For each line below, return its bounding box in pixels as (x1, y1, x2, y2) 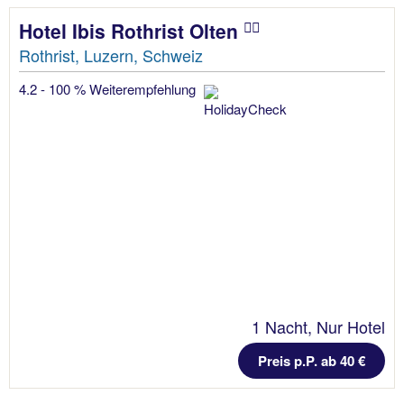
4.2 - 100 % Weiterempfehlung (19, 79, 199, 99)
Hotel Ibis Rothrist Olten (19, 17, 243, 45)
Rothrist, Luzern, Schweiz (19, 43, 203, 68)
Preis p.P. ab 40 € (258, 350, 365, 371)
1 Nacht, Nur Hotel (252, 314, 385, 338)
